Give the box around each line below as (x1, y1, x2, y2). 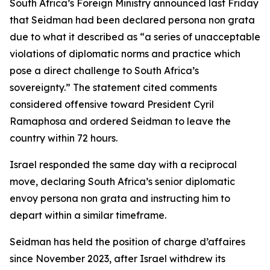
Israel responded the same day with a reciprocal (10, 159, 237, 171)
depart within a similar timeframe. (10, 209, 166, 221)
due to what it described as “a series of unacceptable (10, 31, 260, 43)
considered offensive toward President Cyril (10, 98, 214, 110)
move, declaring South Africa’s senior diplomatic (10, 175, 235, 187)
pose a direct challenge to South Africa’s (10, 64, 199, 77)
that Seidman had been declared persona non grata (10, 14, 255, 26)
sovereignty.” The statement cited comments (10, 81, 217, 93)
